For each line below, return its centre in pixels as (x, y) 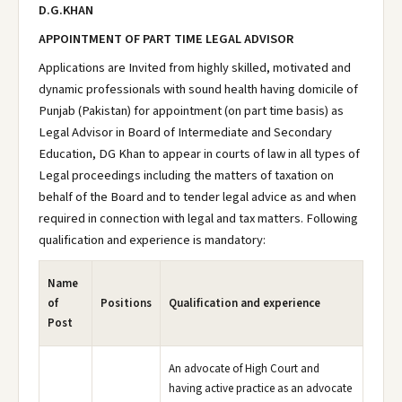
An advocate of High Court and (244, 369)
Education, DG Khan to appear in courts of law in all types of (199, 154)
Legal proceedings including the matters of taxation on (186, 175)
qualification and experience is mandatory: (152, 240)
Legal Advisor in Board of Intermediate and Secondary (185, 132)
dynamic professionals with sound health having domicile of (198, 89)
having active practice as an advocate (260, 389)
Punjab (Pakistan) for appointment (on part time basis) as (191, 111)
